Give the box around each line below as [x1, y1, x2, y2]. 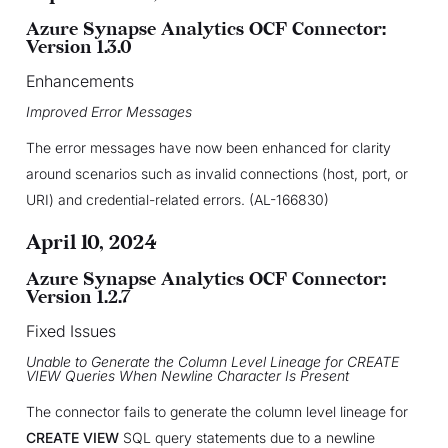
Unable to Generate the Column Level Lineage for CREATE [25, 352, 399, 370]
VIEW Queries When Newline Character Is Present [25, 366, 349, 384]
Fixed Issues [25, 320, 116, 341]
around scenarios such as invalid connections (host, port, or [25, 164, 408, 182]
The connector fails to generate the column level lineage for [25, 402, 408, 420]
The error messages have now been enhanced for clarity [25, 138, 391, 156]
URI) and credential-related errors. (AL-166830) [25, 190, 329, 208]
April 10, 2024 [25, 230, 157, 255]
